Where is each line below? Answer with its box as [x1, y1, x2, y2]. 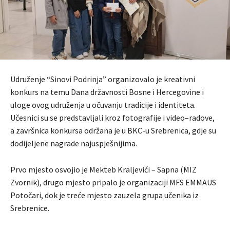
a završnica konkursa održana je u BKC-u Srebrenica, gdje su [10, 125, 216, 136]
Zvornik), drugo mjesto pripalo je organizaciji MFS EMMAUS [10, 177, 216, 188]
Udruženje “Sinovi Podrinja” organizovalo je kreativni [10, 74, 195, 85]
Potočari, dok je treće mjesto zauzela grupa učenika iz [10, 190, 199, 201]
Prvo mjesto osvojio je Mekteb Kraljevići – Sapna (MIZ [10, 164, 197, 175]
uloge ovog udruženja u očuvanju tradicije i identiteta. [10, 100, 196, 110]
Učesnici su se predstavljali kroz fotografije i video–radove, [10, 112, 215, 123]
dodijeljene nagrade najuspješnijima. [10, 138, 137, 149]
